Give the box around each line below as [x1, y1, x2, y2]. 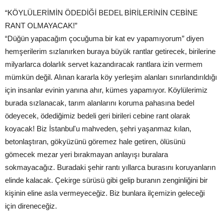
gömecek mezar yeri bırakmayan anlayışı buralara [5, 150, 168, 159]
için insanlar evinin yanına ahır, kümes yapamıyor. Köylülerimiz [5, 86, 208, 95]
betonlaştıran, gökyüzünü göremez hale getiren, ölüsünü [5, 137, 185, 146]
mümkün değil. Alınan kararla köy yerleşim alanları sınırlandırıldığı [5, 73, 217, 82]
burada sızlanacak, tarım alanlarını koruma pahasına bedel [5, 99, 194, 108]
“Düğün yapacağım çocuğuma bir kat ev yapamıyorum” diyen [5, 34, 204, 43]
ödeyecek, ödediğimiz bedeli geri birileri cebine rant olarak [5, 111, 190, 120]
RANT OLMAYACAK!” [5, 21, 77, 30]
